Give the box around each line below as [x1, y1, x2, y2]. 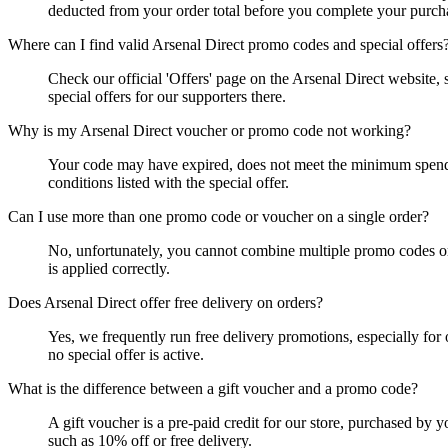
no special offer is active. [48, 345, 204, 363]
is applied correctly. [48, 259, 170, 277]
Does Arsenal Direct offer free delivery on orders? [8, 293, 323, 311]
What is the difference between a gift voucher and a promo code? [8, 379, 418, 397]
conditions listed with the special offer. [48, 173, 289, 191]
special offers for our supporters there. [48, 87, 286, 105]
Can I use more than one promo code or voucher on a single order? [8, 207, 429, 225]
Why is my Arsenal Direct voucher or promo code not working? [8, 121, 411, 139]
